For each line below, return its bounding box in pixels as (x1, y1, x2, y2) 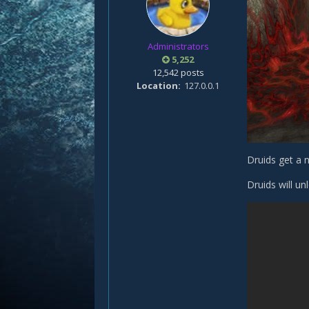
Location (137, 79, 178, 92)
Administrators (147, 40, 209, 52)
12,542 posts (152, 66, 204, 79)
